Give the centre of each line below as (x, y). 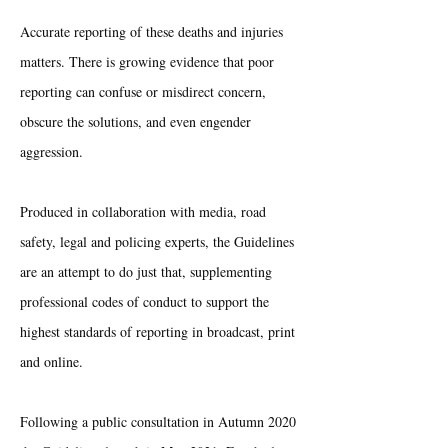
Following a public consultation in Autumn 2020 (158, 421)
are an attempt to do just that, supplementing (146, 271)
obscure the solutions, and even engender (135, 121)
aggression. (51, 151)
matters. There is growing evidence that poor (147, 61)
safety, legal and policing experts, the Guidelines (157, 241)
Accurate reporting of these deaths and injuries (151, 31)
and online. (51, 361)
